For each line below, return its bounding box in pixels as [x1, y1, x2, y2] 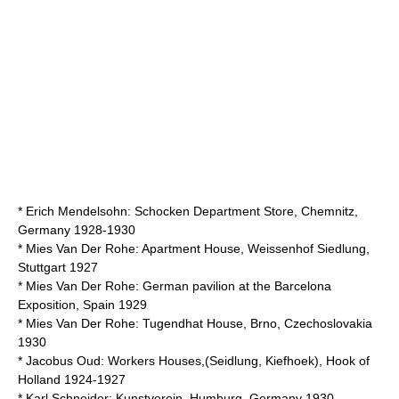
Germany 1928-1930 [18, 223, 135, 237]
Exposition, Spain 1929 [18, 297, 147, 312]
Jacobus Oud [26, 354, 101, 368]
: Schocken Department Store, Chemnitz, [127, 204, 358, 218]
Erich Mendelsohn [26, 204, 127, 218]
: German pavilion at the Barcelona [135, 279, 331, 293]
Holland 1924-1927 [18, 372, 126, 387]
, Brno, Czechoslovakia [243, 316, 372, 330]
